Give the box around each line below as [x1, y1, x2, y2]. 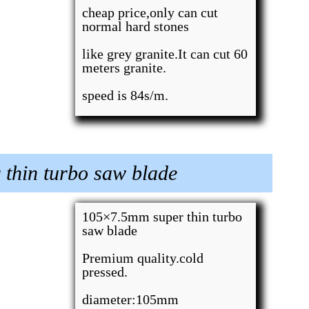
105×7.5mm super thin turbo [82, 209, 243, 224]
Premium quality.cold [82, 250, 204, 266]
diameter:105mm [82, 292, 179, 307]
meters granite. [82, 60, 167, 75]
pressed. [82, 264, 128, 279]
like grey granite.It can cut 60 [82, 46, 248, 61]
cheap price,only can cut [82, 5, 219, 20]
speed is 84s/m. [82, 88, 169, 103]
